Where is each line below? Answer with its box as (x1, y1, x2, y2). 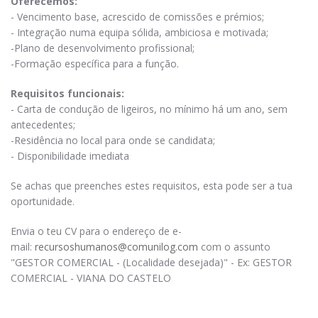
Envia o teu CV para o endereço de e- (11, 224, 182, 238)
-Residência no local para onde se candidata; (11, 133, 215, 147)
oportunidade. (11, 194, 75, 208)
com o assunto (198, 239, 270, 253)
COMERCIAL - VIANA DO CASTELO (11, 270, 171, 285)
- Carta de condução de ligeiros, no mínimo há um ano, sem (11, 102, 287, 116)
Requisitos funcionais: (11, 86, 124, 100)
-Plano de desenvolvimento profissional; (11, 40, 194, 55)
